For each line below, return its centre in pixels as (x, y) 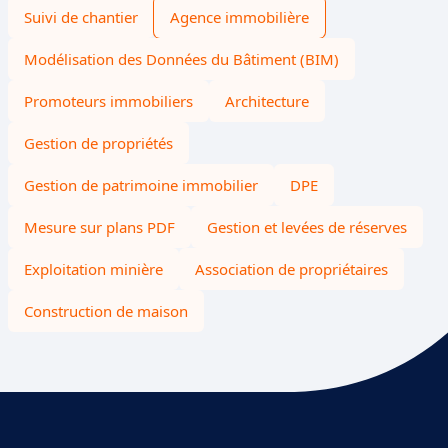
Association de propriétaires (291, 269)
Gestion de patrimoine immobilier (141, 185)
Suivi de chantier (81, 17)
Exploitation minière (93, 269)
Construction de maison (106, 311)
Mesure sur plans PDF (99, 227)
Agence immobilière (239, 17)
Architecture (267, 101)
